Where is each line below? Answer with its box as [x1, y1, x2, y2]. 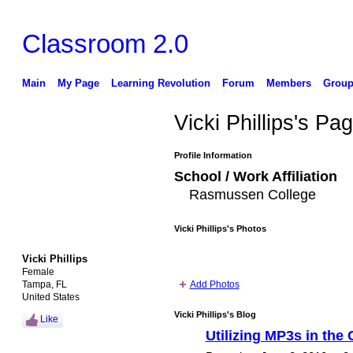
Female [21, 266, 54, 277]
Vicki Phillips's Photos [173, 224, 266, 234]
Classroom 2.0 [21, 28, 188, 58]
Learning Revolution [110, 76, 210, 89]
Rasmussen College [189, 187, 317, 203]
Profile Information [173, 150, 252, 161]
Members [266, 76, 311, 89]
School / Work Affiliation [173, 169, 337, 185]
